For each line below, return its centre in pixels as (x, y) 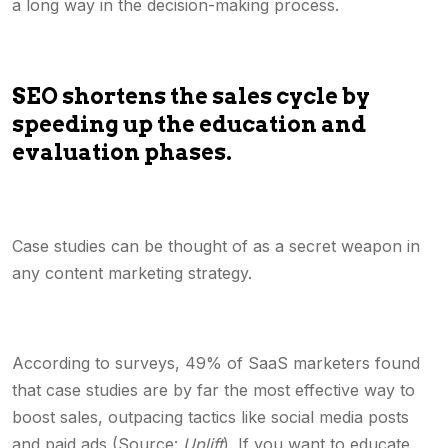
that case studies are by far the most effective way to (213, 390)
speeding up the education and (189, 124)
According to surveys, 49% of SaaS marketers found (216, 363)
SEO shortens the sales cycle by (191, 96)
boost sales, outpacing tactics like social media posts (210, 417)
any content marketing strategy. (134, 273)
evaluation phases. (122, 152)
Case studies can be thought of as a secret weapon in (216, 246)
